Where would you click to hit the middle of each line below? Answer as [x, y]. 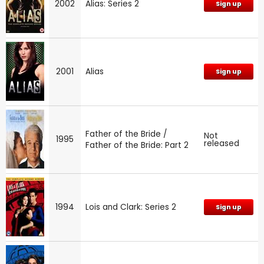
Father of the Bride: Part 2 [137, 145]
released [222, 143]
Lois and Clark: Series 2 [131, 207]
